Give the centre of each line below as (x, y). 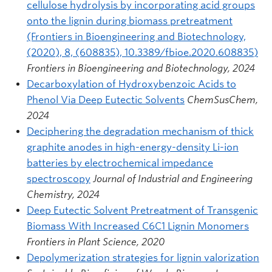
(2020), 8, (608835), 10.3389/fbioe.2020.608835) (142, 52)
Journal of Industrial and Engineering (173, 178)
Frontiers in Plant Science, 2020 (96, 242)
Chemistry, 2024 (63, 194)
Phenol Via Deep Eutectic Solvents (106, 100)
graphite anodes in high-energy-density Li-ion (133, 147)
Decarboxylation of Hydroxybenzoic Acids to (131, 84)
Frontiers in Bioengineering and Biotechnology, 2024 (141, 68)
